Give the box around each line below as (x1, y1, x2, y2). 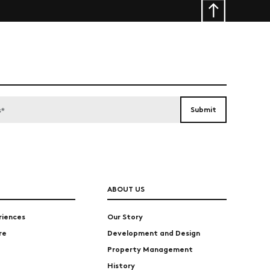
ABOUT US (107, 183, 145, 193)
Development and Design (107, 227, 200, 237)
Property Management (107, 243, 193, 254)
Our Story (107, 211, 143, 221)
